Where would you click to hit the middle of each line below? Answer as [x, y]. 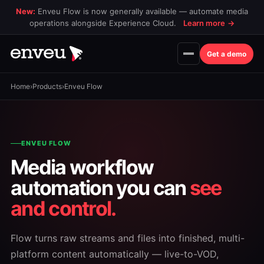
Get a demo [227, 54]
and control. [63, 208]
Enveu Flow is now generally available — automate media [142, 11]
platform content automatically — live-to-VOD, [115, 254]
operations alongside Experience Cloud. [104, 23]
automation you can [100, 188]
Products [47, 86]
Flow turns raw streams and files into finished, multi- [128, 238]
